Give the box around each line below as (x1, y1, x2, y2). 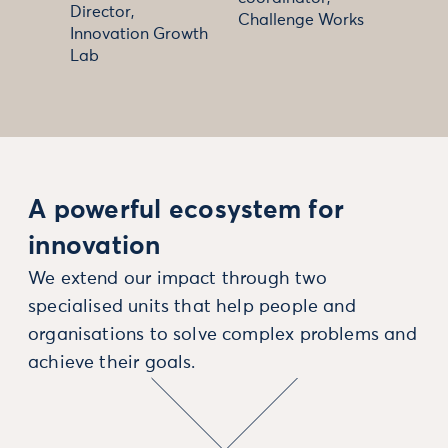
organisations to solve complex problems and (28, 326, 417, 344)
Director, (70, 4, 134, 20)
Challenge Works (238, 12, 364, 28)
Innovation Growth (70, 26, 208, 42)
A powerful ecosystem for (28, 198, 345, 224)
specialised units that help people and (28, 298, 356, 316)
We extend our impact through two (28, 270, 327, 288)
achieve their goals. (28, 354, 196, 372)
